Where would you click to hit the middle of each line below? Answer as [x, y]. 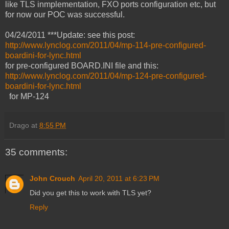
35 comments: [36, 152]
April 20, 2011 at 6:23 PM [119, 179]
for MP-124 [27, 96]
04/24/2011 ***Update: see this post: [70, 35]
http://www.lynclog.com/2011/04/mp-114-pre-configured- [106, 45]
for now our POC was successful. [65, 14]
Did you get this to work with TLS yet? [90, 193]
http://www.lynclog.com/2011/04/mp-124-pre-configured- [106, 76]
